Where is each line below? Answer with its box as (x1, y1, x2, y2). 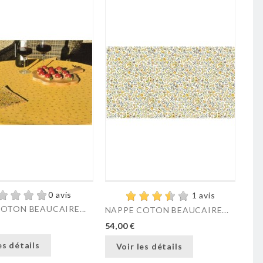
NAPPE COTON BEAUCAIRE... (104, 205, 229, 215)
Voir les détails (116, 241, 183, 251)
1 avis (191, 190, 215, 201)
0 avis (48, 190, 72, 200)
